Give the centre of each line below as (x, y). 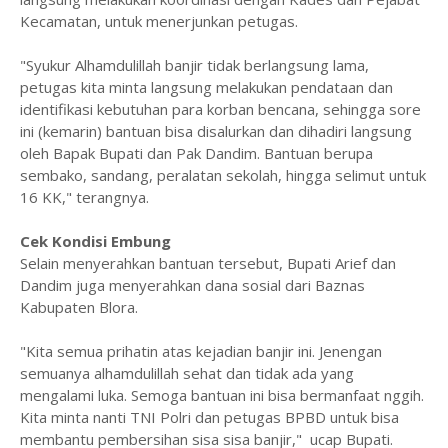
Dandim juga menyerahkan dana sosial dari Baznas (192, 284)
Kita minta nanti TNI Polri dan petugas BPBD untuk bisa (209, 416)
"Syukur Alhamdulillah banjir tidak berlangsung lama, (194, 64)
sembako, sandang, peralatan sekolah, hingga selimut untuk (223, 174)
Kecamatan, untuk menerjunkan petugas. (161, 20)
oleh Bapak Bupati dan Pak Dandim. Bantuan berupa (196, 152)
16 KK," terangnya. (86, 196)
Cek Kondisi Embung (95, 240)
